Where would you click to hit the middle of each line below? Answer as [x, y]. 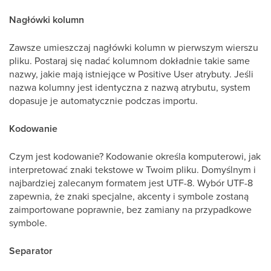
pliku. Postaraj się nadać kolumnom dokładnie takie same [129, 60]
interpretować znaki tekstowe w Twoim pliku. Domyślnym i [132, 169]
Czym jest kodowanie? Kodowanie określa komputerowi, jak [135, 156]
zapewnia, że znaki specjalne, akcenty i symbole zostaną [129, 196]
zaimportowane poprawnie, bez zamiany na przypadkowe [130, 209]
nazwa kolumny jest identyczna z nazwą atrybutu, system [130, 87]
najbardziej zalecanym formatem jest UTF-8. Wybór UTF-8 [131, 183]
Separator [31, 251]
